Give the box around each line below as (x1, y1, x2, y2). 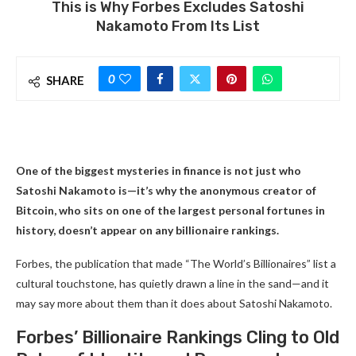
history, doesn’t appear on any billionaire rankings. (16, 223, 279, 238)
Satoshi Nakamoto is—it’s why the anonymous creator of (16, 184, 316, 198)
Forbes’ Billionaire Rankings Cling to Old (16, 327, 339, 349)
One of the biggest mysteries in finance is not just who (16, 164, 301, 178)
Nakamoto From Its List (96, 17, 260, 36)
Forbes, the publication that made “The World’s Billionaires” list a (16, 257, 336, 271)
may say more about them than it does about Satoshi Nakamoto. (16, 296, 332, 311)
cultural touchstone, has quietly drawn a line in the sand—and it (16, 277, 329, 291)
